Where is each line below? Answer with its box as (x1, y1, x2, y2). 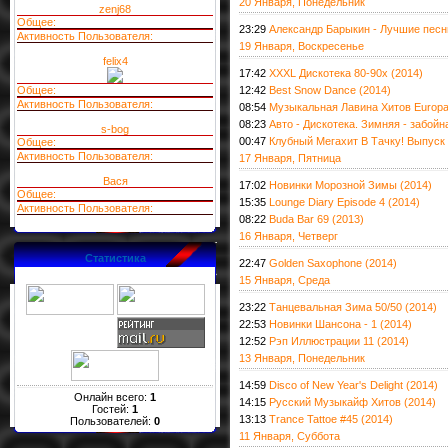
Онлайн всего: (74, 391, 150, 403)
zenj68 (99, 3, 131, 15)
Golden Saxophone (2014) (269, 257, 397, 269)
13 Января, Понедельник (239, 352, 365, 364)
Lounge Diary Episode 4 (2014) (269, 196, 420, 208)
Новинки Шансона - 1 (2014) (269, 318, 412, 330)
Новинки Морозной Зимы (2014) (269, 179, 432, 191)
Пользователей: (70, 415, 154, 427)
